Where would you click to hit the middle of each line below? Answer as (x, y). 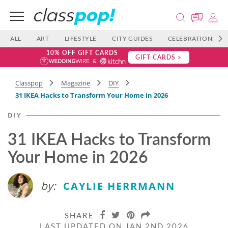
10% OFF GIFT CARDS (82, 53)
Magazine (76, 83)
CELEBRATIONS (192, 38)
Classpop (29, 83)
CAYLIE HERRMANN (119, 186)
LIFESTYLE (81, 38)
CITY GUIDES (132, 38)
